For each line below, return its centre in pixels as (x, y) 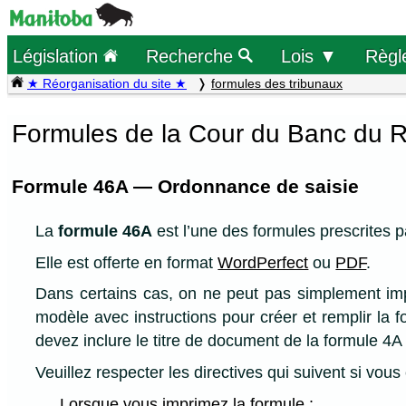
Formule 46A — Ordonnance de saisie (185, 186)
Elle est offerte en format (127, 262)
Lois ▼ (309, 56)
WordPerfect (263, 262)
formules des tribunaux (277, 83)
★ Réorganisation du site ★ (107, 83)
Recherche (193, 55)
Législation (58, 55)
